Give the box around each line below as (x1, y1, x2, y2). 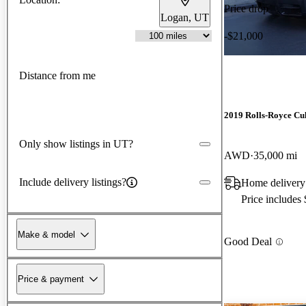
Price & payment (18, 273, 84, 284)
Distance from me (19, 70, 96, 82)
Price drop (224, 2, 268, 14)
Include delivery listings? (19, 176, 126, 188)
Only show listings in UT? (19, 137, 133, 150)
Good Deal (224, 236, 272, 248)
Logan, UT (161, 11, 209, 23)
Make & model (18, 229, 75, 240)
